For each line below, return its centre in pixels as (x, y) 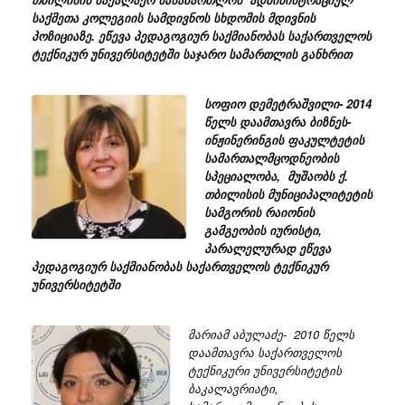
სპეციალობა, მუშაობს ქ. (276, 176)
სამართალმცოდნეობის (271, 158)
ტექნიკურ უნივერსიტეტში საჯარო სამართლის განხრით (192, 54)
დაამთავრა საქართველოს (264, 353)
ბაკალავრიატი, (233, 389)
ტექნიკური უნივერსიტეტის (264, 371)
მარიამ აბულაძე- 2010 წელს (271, 334)
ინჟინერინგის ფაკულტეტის (286, 140)
